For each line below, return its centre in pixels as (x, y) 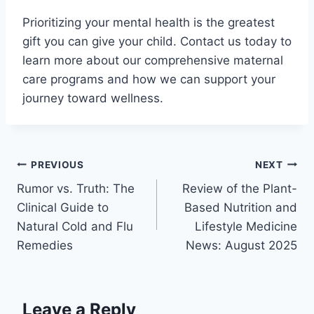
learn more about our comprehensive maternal (153, 61)
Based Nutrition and (241, 208)
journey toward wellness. (93, 98)
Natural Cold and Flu (75, 227)
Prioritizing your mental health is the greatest (149, 23)
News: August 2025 (241, 246)
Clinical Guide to (63, 208)
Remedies (45, 246)
